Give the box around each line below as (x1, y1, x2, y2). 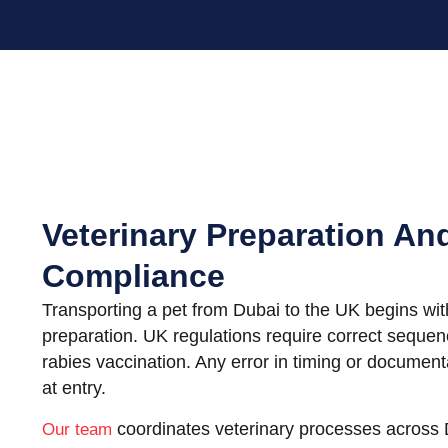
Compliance (42, 258, 225, 295)
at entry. (42, 378, 106, 399)
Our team (42, 419, 112, 439)
